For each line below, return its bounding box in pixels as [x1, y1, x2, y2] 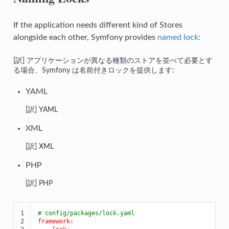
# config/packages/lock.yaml [37, 209, 134, 217]
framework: [37, 217, 74, 225]
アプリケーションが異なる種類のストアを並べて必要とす [26, 56, 213, 64]
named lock [157, 33, 198, 41]
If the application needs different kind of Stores [13, 20, 182, 29]
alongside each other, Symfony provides [13, 33, 157, 41]
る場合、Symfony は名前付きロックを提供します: [13, 66, 174, 74]
